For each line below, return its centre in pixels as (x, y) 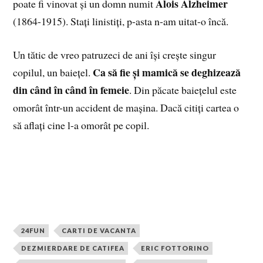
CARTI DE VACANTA (99, 231)
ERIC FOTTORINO (175, 248)
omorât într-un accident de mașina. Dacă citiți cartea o (126, 108)
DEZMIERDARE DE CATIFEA (73, 248)
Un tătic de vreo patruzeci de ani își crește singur (115, 55)
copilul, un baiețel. (53, 73)
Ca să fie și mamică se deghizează (167, 73)
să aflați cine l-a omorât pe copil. (81, 125)
